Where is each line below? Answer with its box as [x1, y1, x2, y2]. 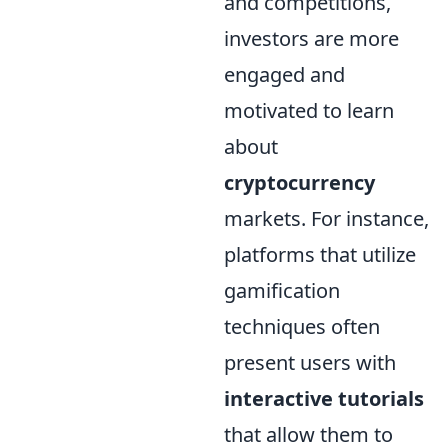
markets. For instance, [224, 205, 429, 232]
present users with [224, 349, 396, 376]
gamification [224, 277, 340, 304]
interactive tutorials [224, 385, 424, 412]
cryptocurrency [224, 169, 375, 196]
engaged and [224, 61, 345, 88]
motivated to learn [224, 97, 394, 124]
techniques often [224, 313, 380, 340]
